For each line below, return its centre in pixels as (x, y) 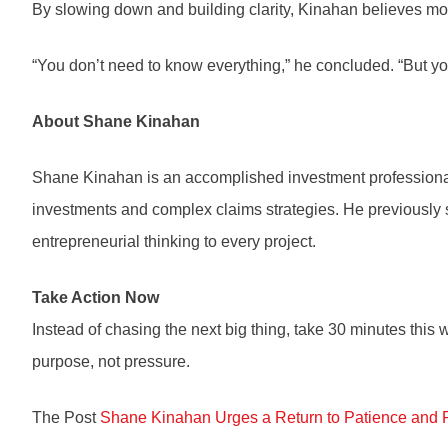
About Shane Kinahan (116, 122)
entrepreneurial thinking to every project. (174, 242)
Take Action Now (95, 298)
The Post (66, 418)
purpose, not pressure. (111, 362)
